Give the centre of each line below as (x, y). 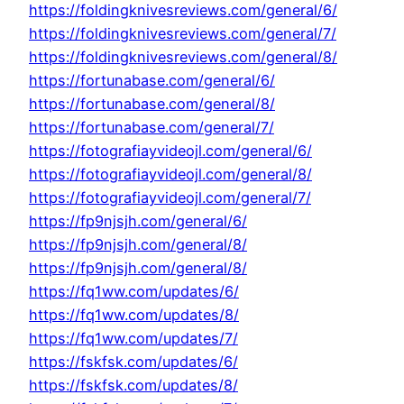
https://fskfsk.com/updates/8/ (133, 386)
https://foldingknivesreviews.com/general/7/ (183, 34)
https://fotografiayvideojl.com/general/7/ (170, 198)
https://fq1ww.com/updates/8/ (134, 315)
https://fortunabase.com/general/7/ (151, 128)
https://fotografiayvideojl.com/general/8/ (170, 174)
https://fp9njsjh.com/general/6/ (138, 221)
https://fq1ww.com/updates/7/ (133, 339)
